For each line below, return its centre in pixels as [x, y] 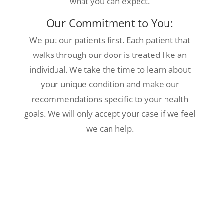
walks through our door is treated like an [110, 55]
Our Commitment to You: [110, 23]
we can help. [110, 128]
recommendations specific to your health [110, 99]
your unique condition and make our [110, 84]
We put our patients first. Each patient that [110, 40]
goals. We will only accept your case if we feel [110, 114]
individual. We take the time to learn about [110, 69]
